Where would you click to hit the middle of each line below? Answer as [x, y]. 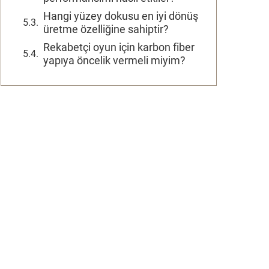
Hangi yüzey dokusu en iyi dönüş [121, 16]
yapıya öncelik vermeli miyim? [114, 60]
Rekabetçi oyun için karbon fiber [119, 47]
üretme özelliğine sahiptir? [106, 29]
